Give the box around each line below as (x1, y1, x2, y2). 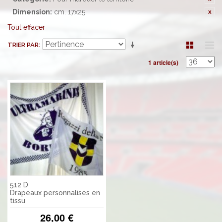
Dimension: (12, 8, 52, 16)
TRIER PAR (7, 41, 39, 49)
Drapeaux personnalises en (10, 189, 100, 197)
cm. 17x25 (54, 8, 85, 16)
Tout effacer (7, 23, 45, 31)
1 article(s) (148, 58, 178, 67)
